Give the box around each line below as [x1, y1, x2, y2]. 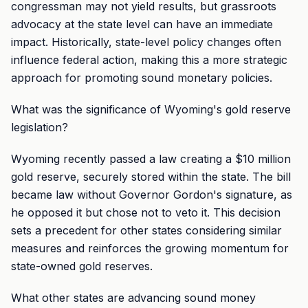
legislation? [11, 120, 68, 134]
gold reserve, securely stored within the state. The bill [11, 170, 291, 184]
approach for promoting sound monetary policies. [11, 71, 272, 85]
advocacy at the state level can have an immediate [11, 17, 273, 31]
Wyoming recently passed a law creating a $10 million [11, 152, 291, 166]
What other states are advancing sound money [11, 291, 256, 305]
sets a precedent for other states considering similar [11, 223, 282, 237]
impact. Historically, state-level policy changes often [11, 35, 281, 49]
